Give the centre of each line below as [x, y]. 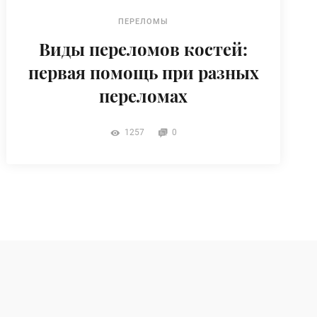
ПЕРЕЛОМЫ [144, 21]
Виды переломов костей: [144, 48]
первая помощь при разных [143, 72]
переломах [144, 95]
